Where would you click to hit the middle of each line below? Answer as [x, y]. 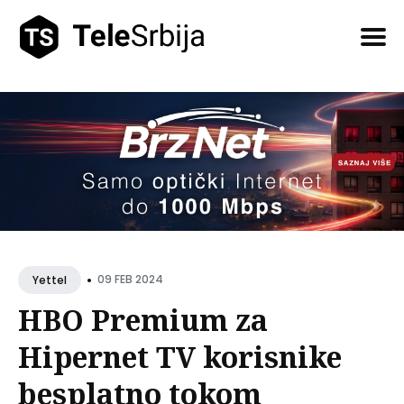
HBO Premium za [143, 319]
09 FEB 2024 [130, 280]
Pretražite [53, 83]
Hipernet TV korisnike [180, 356]
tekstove [50, 106]
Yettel [50, 280]
